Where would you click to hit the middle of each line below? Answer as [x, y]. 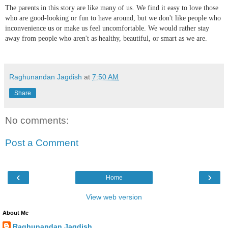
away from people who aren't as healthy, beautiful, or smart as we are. [106, 39]
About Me [16, 213]
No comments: [37, 121]
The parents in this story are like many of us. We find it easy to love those [112, 8]
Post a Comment [42, 143]
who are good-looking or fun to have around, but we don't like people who [113, 18]
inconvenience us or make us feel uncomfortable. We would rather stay [107, 28]
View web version [114, 197]
